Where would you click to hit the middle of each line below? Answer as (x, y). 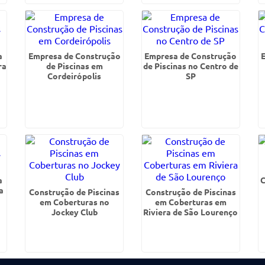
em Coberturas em (190, 202)
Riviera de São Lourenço (191, 212)
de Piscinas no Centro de (190, 66)
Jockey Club (74, 212)
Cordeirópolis (75, 76)
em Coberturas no (74, 202)
